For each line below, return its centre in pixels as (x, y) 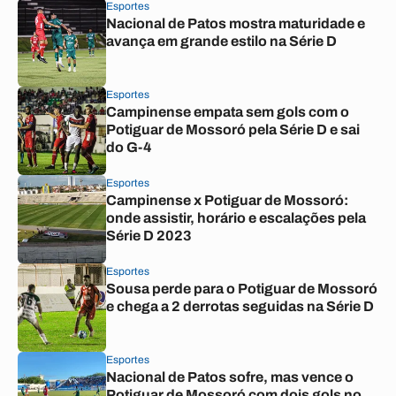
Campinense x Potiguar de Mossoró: (227, 200)
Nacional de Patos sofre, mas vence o (230, 377)
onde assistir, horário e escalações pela (236, 218)
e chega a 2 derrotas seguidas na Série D (240, 306)
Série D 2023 (149, 236)
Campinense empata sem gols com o (228, 112)
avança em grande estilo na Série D (221, 41)
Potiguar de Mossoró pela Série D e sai (233, 129)
